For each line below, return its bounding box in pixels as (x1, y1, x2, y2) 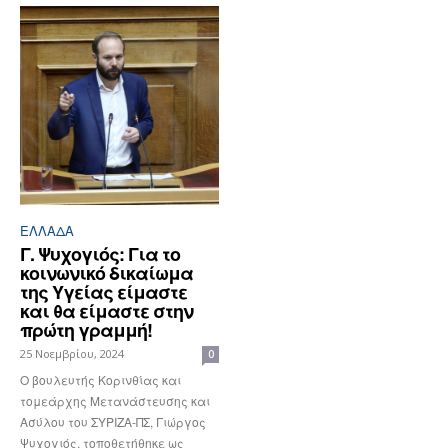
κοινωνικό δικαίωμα (20, 259, 193, 286)
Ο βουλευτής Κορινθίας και (20, 370, 181, 388)
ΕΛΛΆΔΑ (20, 220, 74, 240)
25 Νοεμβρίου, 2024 (20, 345, 124, 361)
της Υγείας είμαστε (20, 278, 187, 305)
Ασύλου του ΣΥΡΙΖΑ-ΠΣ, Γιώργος (20, 412, 206, 430)
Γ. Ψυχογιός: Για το (20, 240, 180, 267)
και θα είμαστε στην (20, 297, 193, 324)
